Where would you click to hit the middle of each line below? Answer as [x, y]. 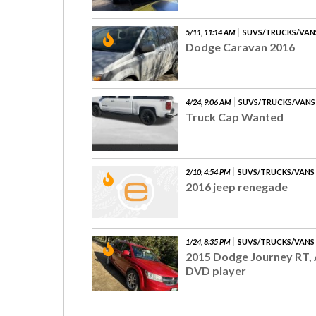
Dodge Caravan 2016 [241, 47]
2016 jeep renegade [237, 187]
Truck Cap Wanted [235, 117]
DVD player [216, 271]
